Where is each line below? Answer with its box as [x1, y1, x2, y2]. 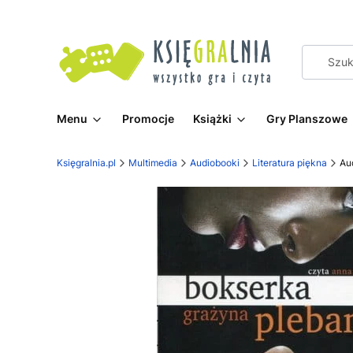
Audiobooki [190, 157, 240, 169]
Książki [193, 112, 232, 125]
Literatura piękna [252, 157, 327, 169]
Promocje [122, 112, 174, 125]
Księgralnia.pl [57, 157, 116, 169]
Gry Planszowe [266, 112, 347, 125]
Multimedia [128, 157, 177, 169]
